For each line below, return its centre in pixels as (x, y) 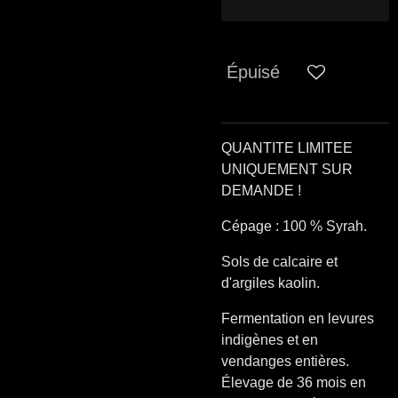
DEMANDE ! (261, 191)
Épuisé (253, 72)
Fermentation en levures (298, 318)
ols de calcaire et (284, 262)
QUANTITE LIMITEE (287, 148)
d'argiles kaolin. (271, 283)
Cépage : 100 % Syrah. (294, 226)
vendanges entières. (285, 361)
